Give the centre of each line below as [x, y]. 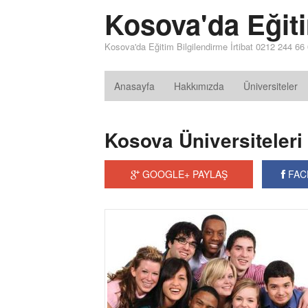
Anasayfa [134, 86]
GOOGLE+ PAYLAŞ [183, 174]
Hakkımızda [199, 86]
